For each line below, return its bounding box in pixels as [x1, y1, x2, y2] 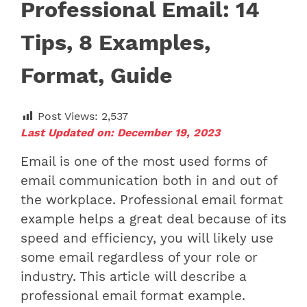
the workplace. [21, 192, 120, 208]
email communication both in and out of [21, 173, 277, 188]
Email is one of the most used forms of [21, 153, 267, 169]
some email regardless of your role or [21, 249, 258, 265]
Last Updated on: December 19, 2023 [21, 125, 220, 139]
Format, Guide [21, 62, 173, 88]
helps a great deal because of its [75, 211, 286, 227]
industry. [21, 269, 79, 284]
